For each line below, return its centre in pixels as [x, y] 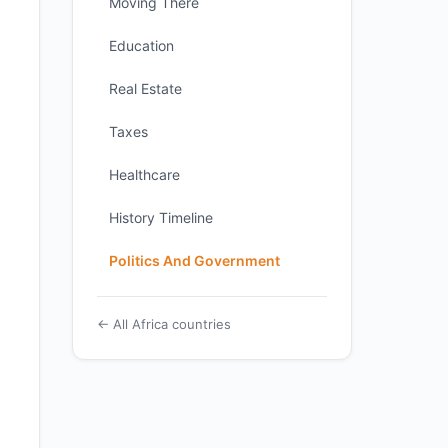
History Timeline [161, 217]
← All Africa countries [164, 324]
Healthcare [144, 174]
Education [141, 45]
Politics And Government [194, 260]
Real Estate [145, 88]
